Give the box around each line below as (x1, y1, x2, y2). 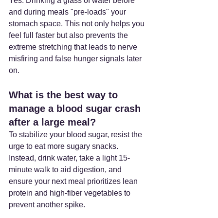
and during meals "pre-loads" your (9, 7, 128, 16)
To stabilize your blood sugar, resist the (9, 130, 144, 139)
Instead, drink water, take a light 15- (9, 153, 130, 162)
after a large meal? (9, 116, 99, 127)
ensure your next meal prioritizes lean (9, 177, 140, 185)
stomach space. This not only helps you (9, 19, 146, 28)
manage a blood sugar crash (9, 103, 144, 114)
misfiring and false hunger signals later (9, 54, 144, 63)
